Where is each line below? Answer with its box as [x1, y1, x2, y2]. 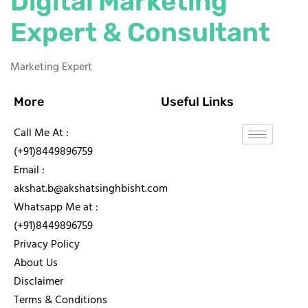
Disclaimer [14, 273, 63, 291]
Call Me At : [14, 124, 69, 143]
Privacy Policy [14, 236, 80, 254]
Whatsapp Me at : [14, 199, 98, 217]
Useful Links [161, 94, 234, 110]
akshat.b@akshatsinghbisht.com [14, 180, 168, 199]
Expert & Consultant [10, 16, 270, 49]
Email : [14, 162, 45, 180]
